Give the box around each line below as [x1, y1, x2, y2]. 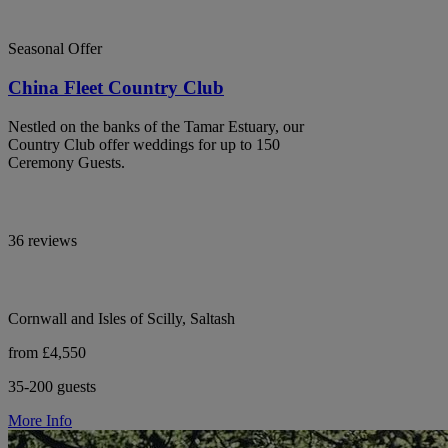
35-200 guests [8, 377, 96, 395]
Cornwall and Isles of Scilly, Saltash [8, 309, 235, 327]
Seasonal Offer [8, 40, 102, 58]
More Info [8, 411, 72, 429]
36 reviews [8, 231, 77, 249]
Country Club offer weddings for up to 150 [8, 135, 280, 153]
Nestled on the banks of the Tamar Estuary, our [8, 117, 304, 135]
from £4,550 [8, 343, 86, 361]
